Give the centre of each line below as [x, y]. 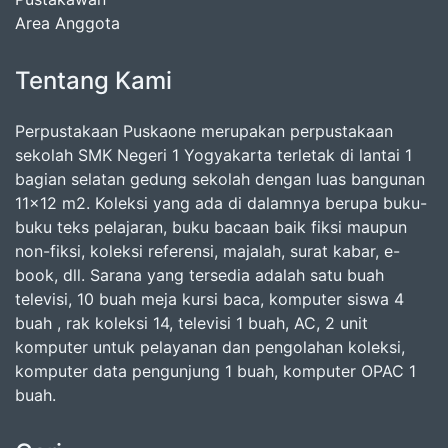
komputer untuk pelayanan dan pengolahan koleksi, [210, 347]
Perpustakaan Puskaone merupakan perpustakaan [204, 131]
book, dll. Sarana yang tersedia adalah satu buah [199, 275]
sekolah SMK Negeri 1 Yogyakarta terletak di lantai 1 [213, 155]
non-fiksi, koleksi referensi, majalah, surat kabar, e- [207, 251]
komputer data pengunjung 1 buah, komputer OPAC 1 [215, 371]
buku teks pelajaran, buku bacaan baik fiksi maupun [211, 227]
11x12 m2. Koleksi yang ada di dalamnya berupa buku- [221, 203]
